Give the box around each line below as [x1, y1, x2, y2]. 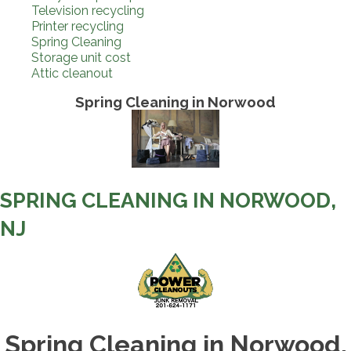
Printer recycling [31, 18, 124, 34]
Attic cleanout [31, 65, 113, 81]
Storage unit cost [31, 49, 131, 65]
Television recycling [31, 2, 144, 18]
